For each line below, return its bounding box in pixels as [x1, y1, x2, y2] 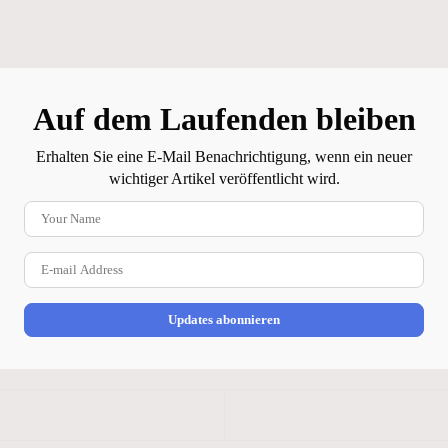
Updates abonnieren [168, 311, 280, 327]
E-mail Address [223, 252, 327, 270]
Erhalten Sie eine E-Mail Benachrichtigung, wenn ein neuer [36, 147, 412, 165]
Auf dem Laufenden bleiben [32, 100, 416, 137]
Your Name [223, 201, 301, 219]
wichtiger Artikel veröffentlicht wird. [108, 169, 340, 187]
